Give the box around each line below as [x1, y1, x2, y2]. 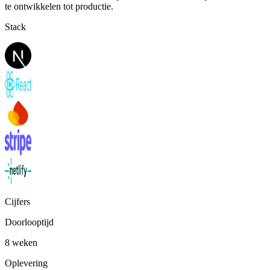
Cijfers [5, 196, 30, 207]
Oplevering [5, 257, 48, 268]
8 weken [5, 237, 37, 248]
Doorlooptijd [5, 216, 54, 227]
